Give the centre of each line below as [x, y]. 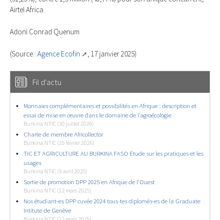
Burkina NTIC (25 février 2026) [59, 143]
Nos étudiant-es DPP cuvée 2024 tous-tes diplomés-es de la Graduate [112, 201]
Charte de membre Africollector [63, 134]
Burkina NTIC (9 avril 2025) [55, 171]
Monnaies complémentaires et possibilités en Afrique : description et [110, 106]
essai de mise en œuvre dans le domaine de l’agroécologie [97, 115]
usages [32, 163]
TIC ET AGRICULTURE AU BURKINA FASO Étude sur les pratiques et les [113, 153]
